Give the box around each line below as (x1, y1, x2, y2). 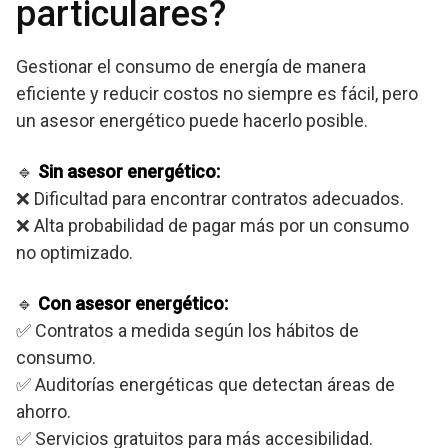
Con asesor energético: (38, 293, 228, 314)
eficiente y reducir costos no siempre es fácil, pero (16, 83, 418, 104)
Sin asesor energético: (38, 161, 220, 182)
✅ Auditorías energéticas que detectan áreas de (16, 374, 395, 395)
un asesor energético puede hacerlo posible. (16, 110, 368, 131)
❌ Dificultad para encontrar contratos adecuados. (16, 188, 404, 209)
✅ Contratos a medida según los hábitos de (16, 320, 359, 341)
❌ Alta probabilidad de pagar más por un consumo (16, 215, 409, 236)
